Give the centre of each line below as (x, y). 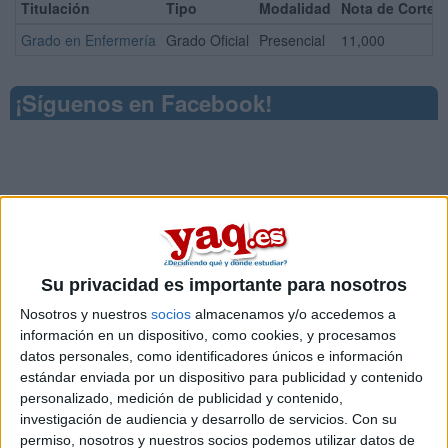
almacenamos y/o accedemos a (293, 314)
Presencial (292, 40)
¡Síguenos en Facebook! (143, 103)
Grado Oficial (207, 40)
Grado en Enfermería (88, 40)
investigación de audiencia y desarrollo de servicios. (184, 419)
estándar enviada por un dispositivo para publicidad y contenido (221, 377)
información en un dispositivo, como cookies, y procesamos (208, 335)
